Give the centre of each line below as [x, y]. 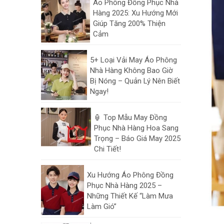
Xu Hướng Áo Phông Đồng [130, 175]
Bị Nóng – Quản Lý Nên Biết [135, 81]
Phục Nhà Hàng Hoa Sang [136, 128]
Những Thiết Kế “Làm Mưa [130, 196]
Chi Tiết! [107, 149]
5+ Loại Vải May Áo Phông [133, 60]
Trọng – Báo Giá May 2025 [137, 138]
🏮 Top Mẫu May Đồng [130, 117]
